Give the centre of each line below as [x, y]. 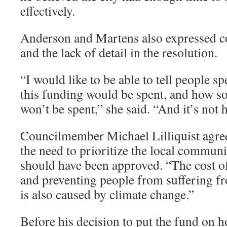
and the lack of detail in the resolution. [119, 52]
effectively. [48, 11]
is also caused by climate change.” [107, 194]
